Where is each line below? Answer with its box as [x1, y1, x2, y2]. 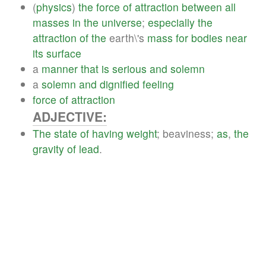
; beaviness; [157, 125, 217, 141]
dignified [100, 76, 140, 91]
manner [42, 61, 78, 76]
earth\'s [106, 30, 147, 45]
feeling [142, 76, 174, 91]
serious [112, 61, 147, 76]
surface [46, 45, 81, 61]
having [92, 125, 123, 141]
